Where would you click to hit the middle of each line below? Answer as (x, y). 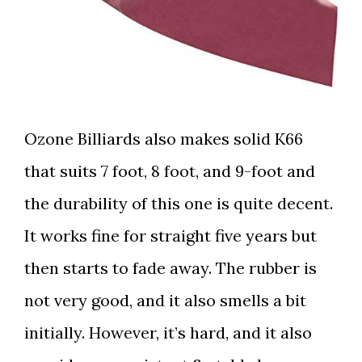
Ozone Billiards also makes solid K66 (164, 139)
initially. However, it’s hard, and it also (168, 333)
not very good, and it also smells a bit (165, 301)
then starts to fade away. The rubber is (170, 268)
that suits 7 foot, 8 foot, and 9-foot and (170, 171)
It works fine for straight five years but (170, 236)
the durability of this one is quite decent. (179, 204)
